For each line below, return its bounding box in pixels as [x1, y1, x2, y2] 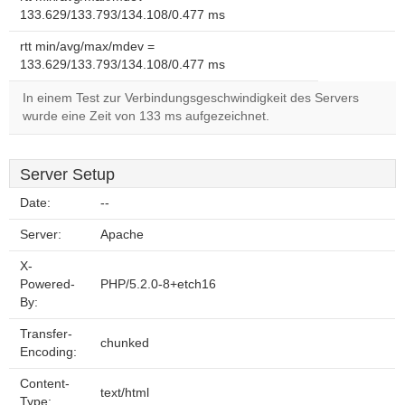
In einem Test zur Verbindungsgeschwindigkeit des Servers [23, 91, 359, 105]
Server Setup [20, 165, 115, 184]
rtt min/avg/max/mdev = [20, 40, 155, 53]
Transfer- [20, 327, 72, 341]
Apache [100, 228, 144, 241]
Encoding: [20, 345, 77, 359]
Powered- [20, 278, 75, 291]
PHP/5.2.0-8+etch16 [100, 278, 216, 291]
